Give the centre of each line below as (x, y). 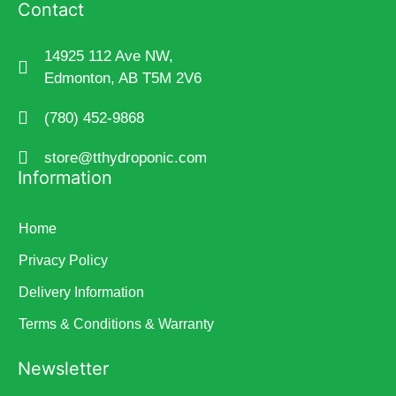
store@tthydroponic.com (126, 157)
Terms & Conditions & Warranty (116, 324)
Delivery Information (81, 292)
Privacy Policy (63, 260)
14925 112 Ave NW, (109, 56)
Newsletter (63, 368)
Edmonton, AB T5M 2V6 (123, 78)
